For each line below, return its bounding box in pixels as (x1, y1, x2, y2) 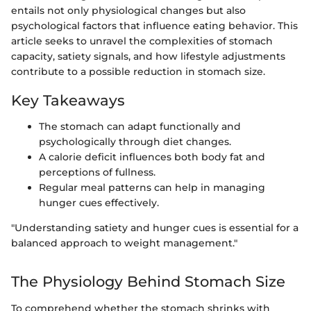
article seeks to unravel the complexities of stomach (11, 34, 273, 47)
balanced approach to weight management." (11, 237, 237, 249)
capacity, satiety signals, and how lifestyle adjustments (11, 49, 285, 62)
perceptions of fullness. (39, 166, 155, 178)
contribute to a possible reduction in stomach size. (11, 65, 265, 78)
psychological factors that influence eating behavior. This (11, 19, 298, 32)
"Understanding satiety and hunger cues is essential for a (11, 221, 299, 234)
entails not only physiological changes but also (11, 3, 246, 17)
